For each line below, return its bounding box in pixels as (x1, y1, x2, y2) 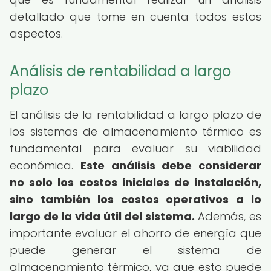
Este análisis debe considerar (80, 158, 261, 173)
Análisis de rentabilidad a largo (10, 61, 231, 81)
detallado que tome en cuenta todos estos (10, 9, 261, 24)
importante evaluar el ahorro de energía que (10, 226, 261, 241)
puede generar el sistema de (10, 243, 261, 258)
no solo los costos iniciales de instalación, (10, 175, 261, 190)
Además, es (194, 209, 261, 224)
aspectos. (10, 26, 63, 41)
